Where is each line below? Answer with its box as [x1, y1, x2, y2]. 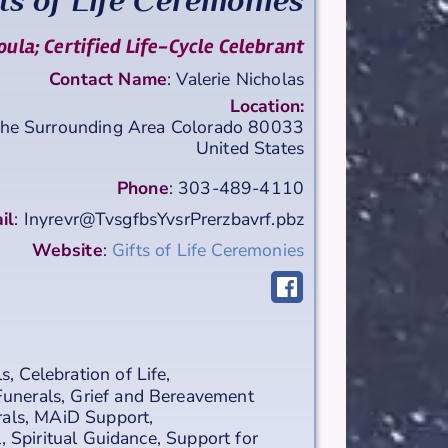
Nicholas [235, 67, 304, 92]
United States [195, 136, 304, 161]
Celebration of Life [19, 361, 167, 386]
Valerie [176, 67, 231, 92]
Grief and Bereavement [70, 383, 254, 408]
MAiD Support [34, 404, 150, 429]
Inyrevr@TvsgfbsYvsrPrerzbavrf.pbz [23, 206, 304, 231]
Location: [229, 94, 304, 119]
